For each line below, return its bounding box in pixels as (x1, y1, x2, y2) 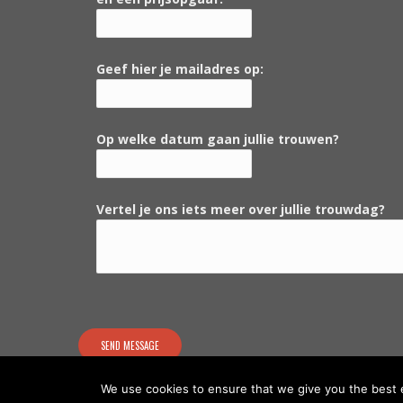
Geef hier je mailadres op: (96, 59, 264, 77)
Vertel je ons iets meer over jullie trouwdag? (96, 200, 385, 218)
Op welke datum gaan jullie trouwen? (96, 130, 339, 148)
